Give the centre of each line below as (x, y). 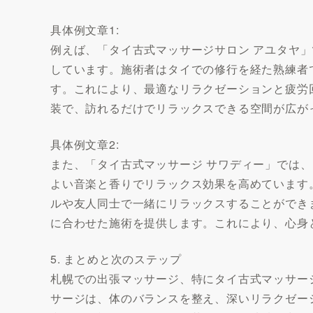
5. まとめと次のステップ (116, 259)
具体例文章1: (85, 29)
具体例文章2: (85, 144)
